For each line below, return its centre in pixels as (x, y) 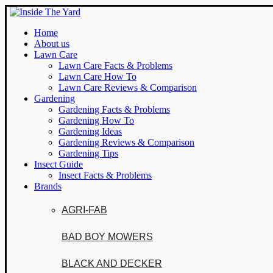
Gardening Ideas (90, 131)
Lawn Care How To (97, 76)
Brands (48, 186)
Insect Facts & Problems (105, 175)
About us (52, 44)
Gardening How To (96, 120)
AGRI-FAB (84, 210)
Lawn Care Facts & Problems (115, 66)
